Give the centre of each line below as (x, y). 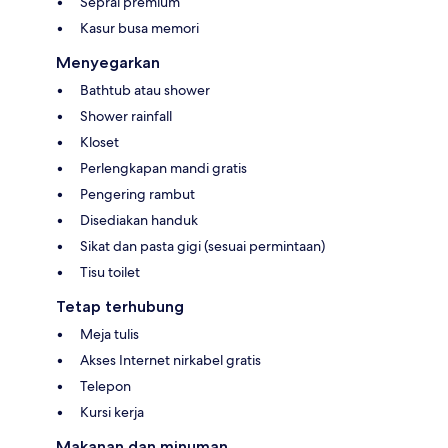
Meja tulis (109, 333)
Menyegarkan (108, 62)
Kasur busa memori (139, 27)
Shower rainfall (126, 115)
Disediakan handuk (139, 219)
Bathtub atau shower (145, 89)
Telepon (105, 385)
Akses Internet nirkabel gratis (170, 359)
